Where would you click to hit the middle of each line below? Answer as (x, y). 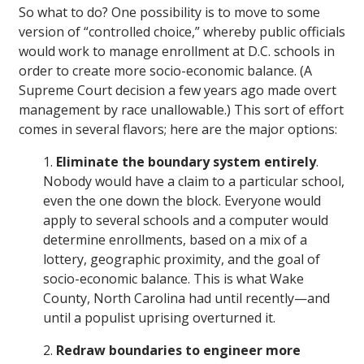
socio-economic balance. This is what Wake (173, 279)
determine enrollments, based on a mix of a (175, 240)
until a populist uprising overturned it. (159, 318)
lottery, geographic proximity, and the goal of (182, 260)
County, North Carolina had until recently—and (186, 299)
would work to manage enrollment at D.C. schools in (177, 52)
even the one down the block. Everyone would (182, 201)
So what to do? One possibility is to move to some (169, 13)
